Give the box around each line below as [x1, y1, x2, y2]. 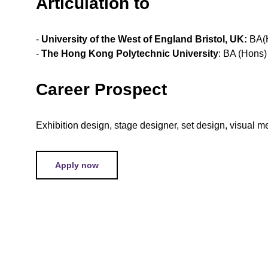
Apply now [55, 160, 99, 170]
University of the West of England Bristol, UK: [41, 33, 250, 44]
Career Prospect [36, 80, 167, 99]
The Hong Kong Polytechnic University [39, 48, 219, 59]
